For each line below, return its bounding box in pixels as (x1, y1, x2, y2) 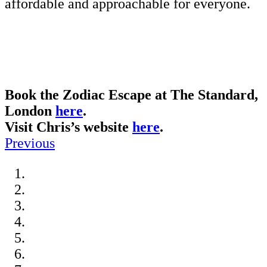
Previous (5, 135, 55, 151)
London (5, 103, 55, 119)
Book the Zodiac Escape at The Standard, (5, 86, 258, 103)
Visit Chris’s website (5, 119, 132, 135)
